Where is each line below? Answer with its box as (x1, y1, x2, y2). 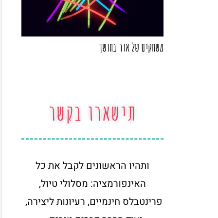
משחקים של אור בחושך (98, 40, 163, 55)
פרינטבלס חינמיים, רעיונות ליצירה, (22, 195, 163, 209)
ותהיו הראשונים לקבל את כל (36, 159, 149, 173)
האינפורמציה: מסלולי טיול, (39, 177, 146, 191)
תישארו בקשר (48, 99, 137, 127)
